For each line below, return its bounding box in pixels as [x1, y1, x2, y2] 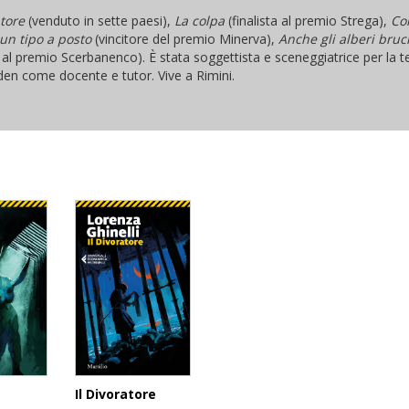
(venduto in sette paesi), [25, 11, 174, 29]
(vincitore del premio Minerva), [91, 29, 278, 47]
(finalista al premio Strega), [225, 11, 391, 29]
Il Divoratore [75, 385, 157, 404]
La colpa [174, 11, 225, 29]
